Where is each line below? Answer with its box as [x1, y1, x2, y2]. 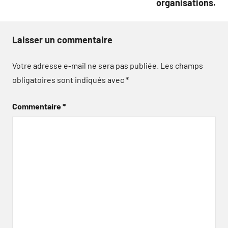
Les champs [160, 61, 203, 70]
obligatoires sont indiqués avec [12, 75, 126, 84]
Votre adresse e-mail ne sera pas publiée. [12, 61, 159, 70]
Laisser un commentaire [12, 34, 112, 45]
